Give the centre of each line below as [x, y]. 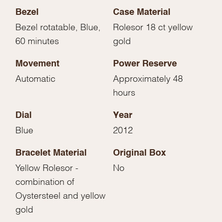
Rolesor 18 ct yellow [153, 26]
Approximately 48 [148, 78]
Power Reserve [145, 64]
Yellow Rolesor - [47, 167]
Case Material [142, 13]
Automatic [36, 78]
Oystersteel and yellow [61, 195]
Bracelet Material [51, 153]
